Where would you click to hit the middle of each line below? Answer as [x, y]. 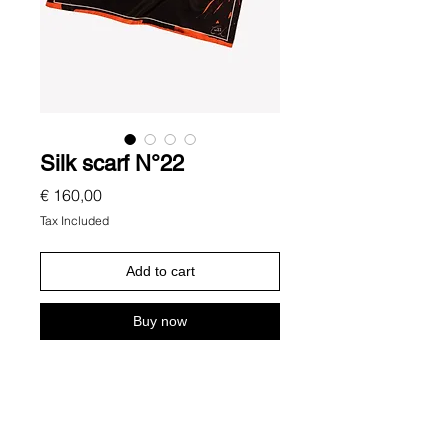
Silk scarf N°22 [112, 164]
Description [76, 433]
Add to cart [160, 271]
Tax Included [74, 221]
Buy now [160, 321]
